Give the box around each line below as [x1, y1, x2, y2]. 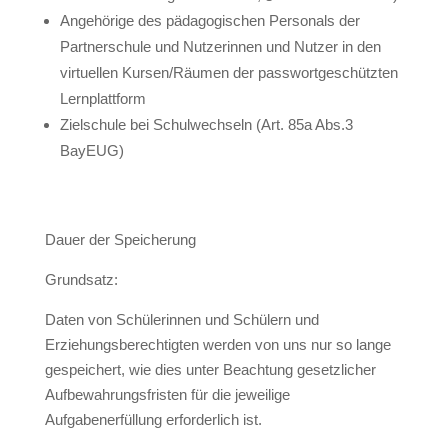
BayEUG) [59, 142, 124, 159]
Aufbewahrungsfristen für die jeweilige [44, 386, 290, 403]
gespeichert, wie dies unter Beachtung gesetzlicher [44, 361, 376, 378]
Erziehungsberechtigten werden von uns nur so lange [44, 336, 391, 353]
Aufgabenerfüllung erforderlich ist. [44, 411, 262, 428]
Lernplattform [59, 90, 146, 107]
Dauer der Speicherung [44, 231, 196, 248]
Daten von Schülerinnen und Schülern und [44, 311, 319, 328]
